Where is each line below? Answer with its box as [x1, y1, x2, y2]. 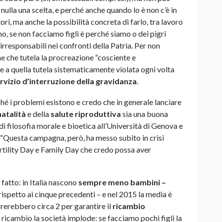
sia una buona [121, 109, 168, 118]
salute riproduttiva [51, 109, 121, 118]
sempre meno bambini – [78, 177, 166, 187]
